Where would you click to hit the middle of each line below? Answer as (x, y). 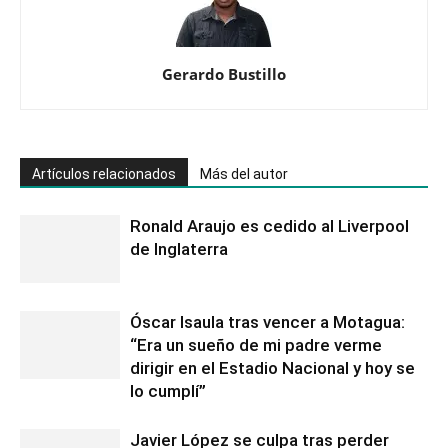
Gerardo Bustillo (224, 73)
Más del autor (244, 173)
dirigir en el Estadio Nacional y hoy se (272, 367)
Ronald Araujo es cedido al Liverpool (269, 225)
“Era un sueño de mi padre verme (256, 344)
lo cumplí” (168, 390)
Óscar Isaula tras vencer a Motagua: (267, 321)
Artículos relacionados (104, 173)
